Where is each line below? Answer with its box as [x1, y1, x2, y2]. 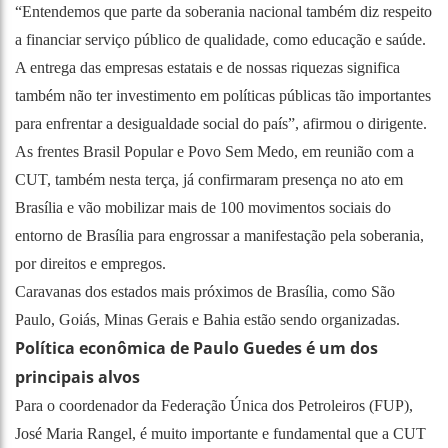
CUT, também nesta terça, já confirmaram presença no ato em [15, 170, 403, 188]
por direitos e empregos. [15, 254, 166, 272]
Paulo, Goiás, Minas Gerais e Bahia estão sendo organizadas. [15, 310, 400, 328]
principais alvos [15, 365, 140, 388]
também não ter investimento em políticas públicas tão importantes [15, 86, 431, 104]
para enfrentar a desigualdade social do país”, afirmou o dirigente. [15, 114, 427, 132]
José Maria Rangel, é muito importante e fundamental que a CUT [15, 424, 426, 442]
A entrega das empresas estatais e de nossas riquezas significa [15, 58, 400, 76]
